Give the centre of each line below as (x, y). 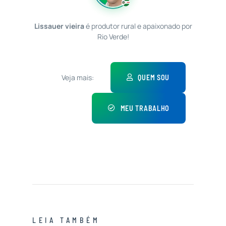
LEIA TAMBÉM (66, 220)
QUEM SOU (154, 77)
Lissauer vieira (59, 26)
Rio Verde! (113, 36)
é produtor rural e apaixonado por (138, 26)
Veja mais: (78, 77)
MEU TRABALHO (145, 108)
